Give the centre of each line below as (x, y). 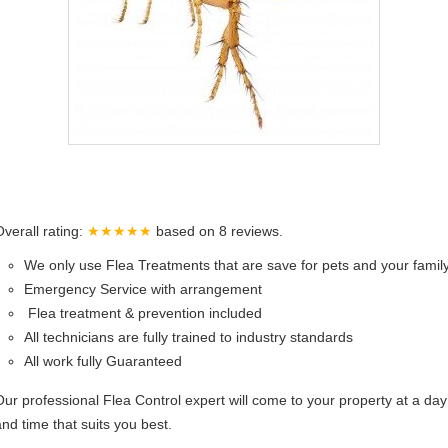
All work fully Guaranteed (103, 361)
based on (187, 231)
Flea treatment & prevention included (143, 313)
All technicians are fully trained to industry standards (188, 337)
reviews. (257, 231)
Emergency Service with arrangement (143, 289)
